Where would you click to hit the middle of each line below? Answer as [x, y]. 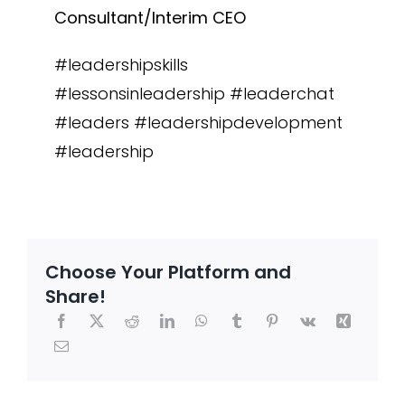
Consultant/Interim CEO [150, 18]
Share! [75, 296]
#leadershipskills [121, 65]
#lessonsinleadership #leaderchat [194, 94]
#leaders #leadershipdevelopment [198, 122]
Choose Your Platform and [168, 272]
